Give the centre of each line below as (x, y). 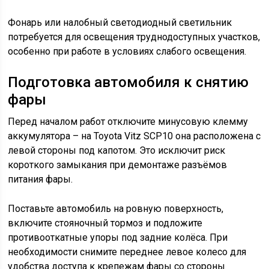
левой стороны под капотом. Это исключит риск (117, 150)
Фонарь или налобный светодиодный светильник (120, 22)
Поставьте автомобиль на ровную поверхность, (116, 208)
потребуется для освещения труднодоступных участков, (134, 37)
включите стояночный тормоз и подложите (105, 223)
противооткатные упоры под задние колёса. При (118, 237)
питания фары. (41, 179)
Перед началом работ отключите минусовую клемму (128, 121)
